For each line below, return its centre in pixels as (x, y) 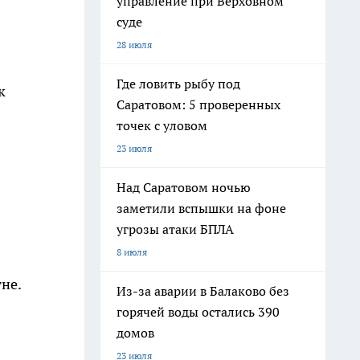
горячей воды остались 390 (198, 312)
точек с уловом (162, 125)
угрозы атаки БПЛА (175, 229)
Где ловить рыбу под (178, 84)
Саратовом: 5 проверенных (198, 104)
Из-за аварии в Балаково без (203, 291)
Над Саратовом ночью (184, 187)
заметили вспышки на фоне (201, 208)
